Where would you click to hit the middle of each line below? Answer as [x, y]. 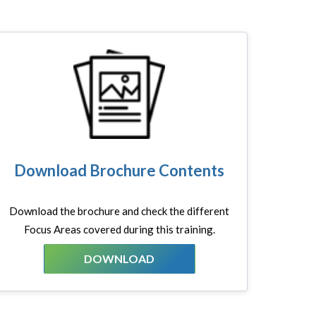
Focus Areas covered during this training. [119, 230]
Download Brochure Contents [120, 170]
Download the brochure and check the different [120, 211]
